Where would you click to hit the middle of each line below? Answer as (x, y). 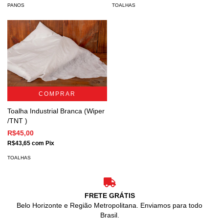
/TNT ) (17, 120)
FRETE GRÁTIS (109, 196)
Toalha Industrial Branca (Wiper (56, 111)
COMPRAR (57, 94)
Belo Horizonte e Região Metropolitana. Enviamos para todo (109, 206)
